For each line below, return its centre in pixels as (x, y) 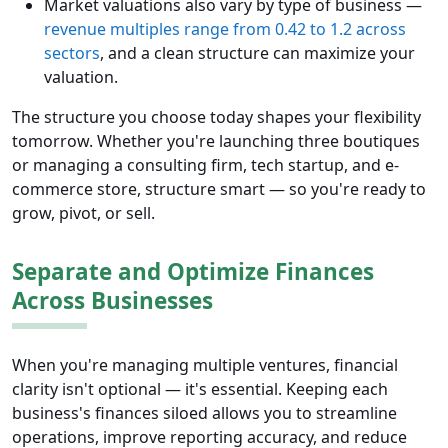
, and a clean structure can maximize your (257, 53)
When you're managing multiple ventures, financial (205, 365)
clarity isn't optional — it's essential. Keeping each (200, 389)
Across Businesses (112, 301)
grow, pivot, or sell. (83, 213)
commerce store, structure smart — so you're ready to (219, 189)
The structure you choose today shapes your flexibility (216, 117)
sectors (72, 53)
